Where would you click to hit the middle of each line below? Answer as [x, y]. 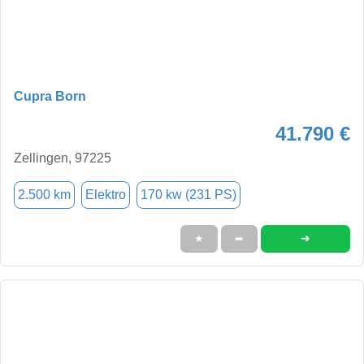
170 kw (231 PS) [188, 194]
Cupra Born [50, 96]
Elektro [106, 194]
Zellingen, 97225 [63, 158]
